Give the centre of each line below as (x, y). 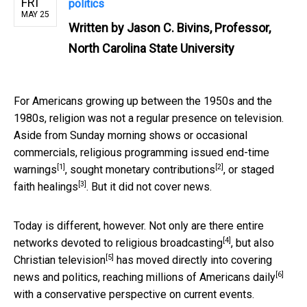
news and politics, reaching (80, 277)
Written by (98, 27)
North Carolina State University (151, 48)
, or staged (249, 169)
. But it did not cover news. (149, 186)
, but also (253, 243)
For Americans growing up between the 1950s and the (143, 101)
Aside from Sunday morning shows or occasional (131, 135)
